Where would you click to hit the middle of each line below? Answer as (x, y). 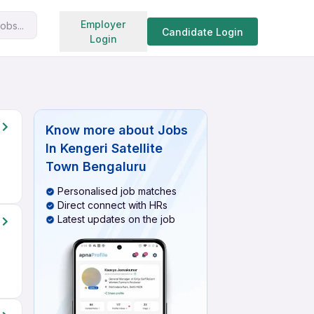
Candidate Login (202, 32)
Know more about (100, 130)
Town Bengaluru (96, 166)
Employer (103, 24)
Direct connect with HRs (112, 205)
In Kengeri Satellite (104, 148)
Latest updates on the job (116, 219)
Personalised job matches (117, 191)
